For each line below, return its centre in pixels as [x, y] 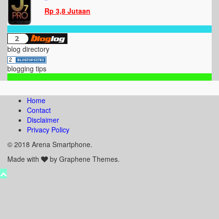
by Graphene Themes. [84, 159]
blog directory [28, 49]
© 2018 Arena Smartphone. [50, 144]
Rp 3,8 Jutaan [67, 11]
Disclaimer [43, 120]
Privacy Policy [48, 130]
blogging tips [27, 69]
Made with [24, 159]
